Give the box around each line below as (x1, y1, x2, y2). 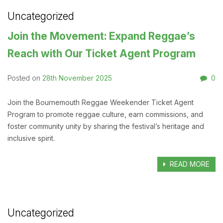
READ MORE (168, 160, 210, 169)
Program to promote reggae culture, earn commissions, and (7, 110, 203, 118)
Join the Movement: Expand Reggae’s (7, 30, 195, 43)
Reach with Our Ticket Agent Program (7, 47, 196, 60)
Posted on (7, 74, 42, 83)
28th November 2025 (42, 74, 112, 83)
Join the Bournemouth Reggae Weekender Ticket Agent (7, 98, 194, 107)
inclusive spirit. (7, 133, 55, 142)
